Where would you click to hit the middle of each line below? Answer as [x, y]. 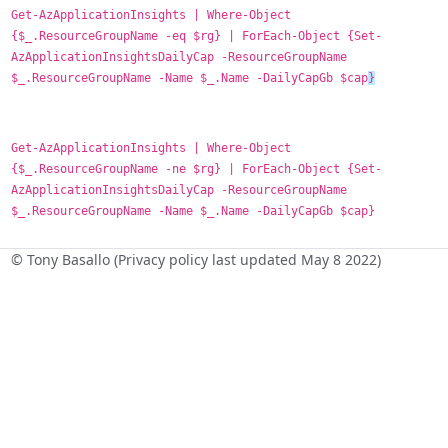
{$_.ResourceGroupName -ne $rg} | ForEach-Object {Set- [196, 168]
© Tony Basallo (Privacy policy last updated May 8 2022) [195, 259]
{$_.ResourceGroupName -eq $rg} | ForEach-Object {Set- [196, 35]
